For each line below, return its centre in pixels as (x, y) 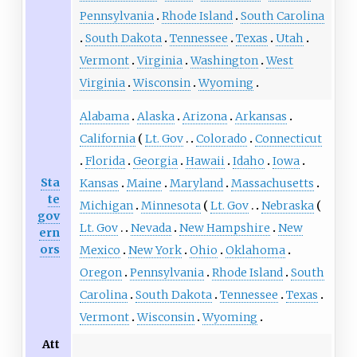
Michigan (106, 206)
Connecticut (288, 139)
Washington (224, 61)
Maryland (196, 184)
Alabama (104, 117)
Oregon (100, 273)
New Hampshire (224, 228)
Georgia (155, 161)
